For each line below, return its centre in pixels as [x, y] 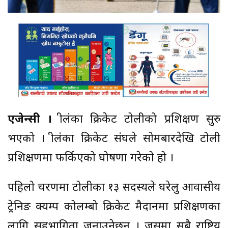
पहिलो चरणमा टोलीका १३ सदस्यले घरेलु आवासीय [114, 188]
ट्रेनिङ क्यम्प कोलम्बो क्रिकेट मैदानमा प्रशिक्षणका [114, 207]
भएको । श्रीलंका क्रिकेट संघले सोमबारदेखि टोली [114, 139]
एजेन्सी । [34, 120]
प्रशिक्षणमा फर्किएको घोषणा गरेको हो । [92, 158]
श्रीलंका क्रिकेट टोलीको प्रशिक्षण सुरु [140, 120]
